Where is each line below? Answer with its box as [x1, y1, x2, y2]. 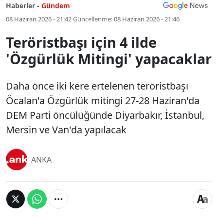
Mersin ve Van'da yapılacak [6, 123, 127, 136]
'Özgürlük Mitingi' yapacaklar [6, 49, 212, 68]
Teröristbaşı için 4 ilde [6, 33, 157, 52]
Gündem [41, 1, 70, 10]
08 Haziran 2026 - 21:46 [114, 15, 180, 23]
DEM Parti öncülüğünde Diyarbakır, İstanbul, [6, 109, 204, 122]
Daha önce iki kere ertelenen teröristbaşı [6, 79, 188, 92]
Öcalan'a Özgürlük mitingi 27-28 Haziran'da [6, 94, 200, 107]
